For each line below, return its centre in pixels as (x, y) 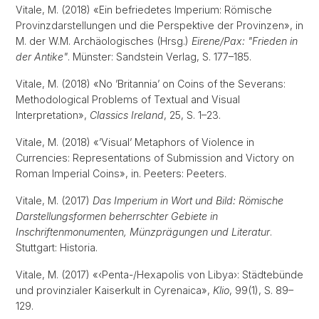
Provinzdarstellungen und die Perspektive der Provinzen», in (159, 25)
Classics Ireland (127, 115)
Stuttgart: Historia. (61, 247)
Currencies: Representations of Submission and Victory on (155, 158)
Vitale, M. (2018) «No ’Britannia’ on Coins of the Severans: (151, 84)
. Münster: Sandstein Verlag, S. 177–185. (164, 57)
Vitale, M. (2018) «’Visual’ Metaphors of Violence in (135, 142)
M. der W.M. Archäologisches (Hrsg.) (104, 41)
